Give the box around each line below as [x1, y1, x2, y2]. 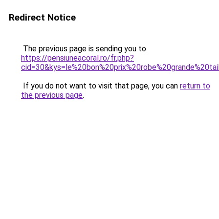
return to [180, 81, 210, 90]
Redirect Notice [9, 12, 76, 23]
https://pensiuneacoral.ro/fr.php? [21, 53, 134, 63]
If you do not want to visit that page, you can [21, 81, 180, 90]
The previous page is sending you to [21, 44, 146, 53]
